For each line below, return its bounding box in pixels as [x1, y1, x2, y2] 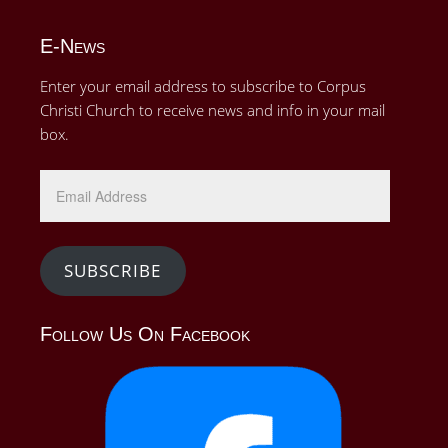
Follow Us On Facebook [40, 322, 250, 345]
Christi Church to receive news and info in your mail [40, 100, 385, 121]
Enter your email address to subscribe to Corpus [40, 76, 366, 97]
